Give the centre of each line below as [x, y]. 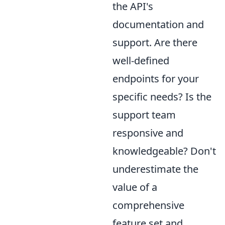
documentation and [158, 24]
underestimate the [155, 169]
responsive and [148, 133]
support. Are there [155, 42]
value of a [135, 187]
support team [144, 115]
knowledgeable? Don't [164, 151]
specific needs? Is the [162, 96]
